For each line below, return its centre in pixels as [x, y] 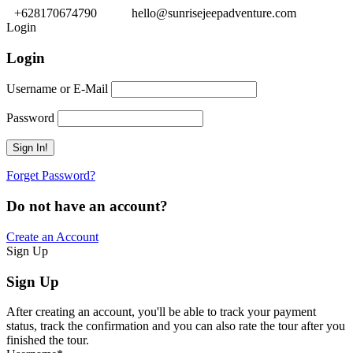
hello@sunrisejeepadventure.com [214, 13]
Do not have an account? [87, 206]
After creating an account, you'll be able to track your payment [161, 312]
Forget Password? [51, 176]
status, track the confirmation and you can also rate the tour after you [176, 326]
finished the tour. [48, 340]
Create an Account [52, 236]
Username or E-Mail [57, 89]
